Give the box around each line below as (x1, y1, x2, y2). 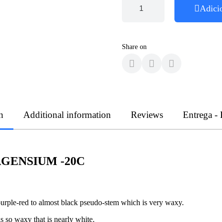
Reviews (131, 109, 163, 120)
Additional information (23, 109, 111, 120)
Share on (122, 43, 147, 51)
